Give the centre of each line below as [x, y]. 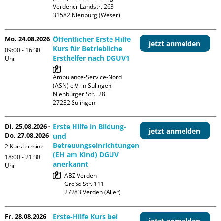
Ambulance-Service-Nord [88, 77]
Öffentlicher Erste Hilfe [92, 39]
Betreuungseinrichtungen [96, 145]
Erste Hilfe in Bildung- [90, 126]
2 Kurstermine [24, 146]
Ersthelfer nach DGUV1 [92, 58]
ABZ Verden [81, 175]
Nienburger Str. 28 [79, 94]
